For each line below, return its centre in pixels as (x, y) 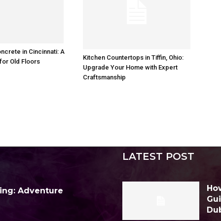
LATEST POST (158, 159)
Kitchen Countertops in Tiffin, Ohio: (133, 57)
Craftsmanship (104, 77)
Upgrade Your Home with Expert (130, 67)
